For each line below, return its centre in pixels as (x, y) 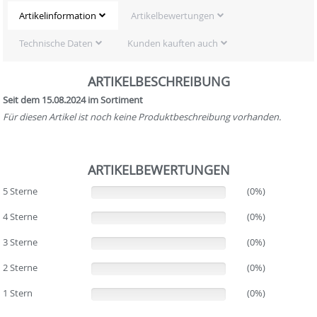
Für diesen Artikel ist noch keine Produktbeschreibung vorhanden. (142, 116)
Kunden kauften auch (172, 43)
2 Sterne (21, 267)
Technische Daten (56, 43)
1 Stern (18, 293)
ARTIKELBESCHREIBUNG (158, 81)
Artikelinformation (57, 16)
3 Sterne (21, 242)
